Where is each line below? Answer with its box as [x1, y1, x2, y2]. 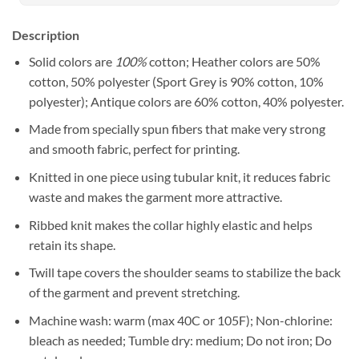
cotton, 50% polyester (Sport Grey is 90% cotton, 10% [28, 73, 324, 89]
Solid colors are [28, 53, 112, 69]
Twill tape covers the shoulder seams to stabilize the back [28, 264, 341, 280]
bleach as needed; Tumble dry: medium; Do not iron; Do [28, 332, 332, 348]
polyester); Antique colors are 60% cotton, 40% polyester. [28, 93, 344, 109]
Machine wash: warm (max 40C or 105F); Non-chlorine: [28, 312, 333, 328]
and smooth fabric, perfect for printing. [28, 141, 240, 157]
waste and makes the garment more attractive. [28, 189, 282, 205]
